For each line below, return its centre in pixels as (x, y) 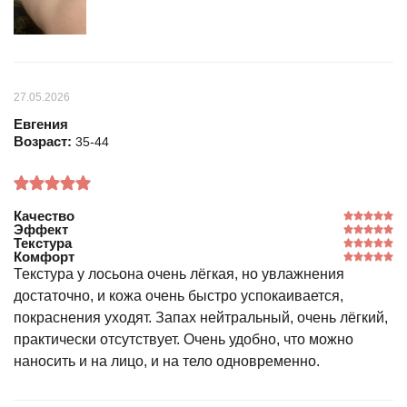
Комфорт (44, 256)
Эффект (41, 229)
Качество (44, 215)
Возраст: (45, 141)
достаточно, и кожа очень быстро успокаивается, (179, 295)
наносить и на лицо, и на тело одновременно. (167, 361)
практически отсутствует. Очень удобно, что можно (184, 339)
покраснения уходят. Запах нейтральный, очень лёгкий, (201, 317)
